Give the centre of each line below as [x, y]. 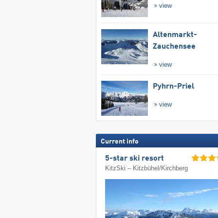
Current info [119, 141]
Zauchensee [174, 46]
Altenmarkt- [175, 35]
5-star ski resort [135, 159]
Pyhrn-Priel [173, 86]
